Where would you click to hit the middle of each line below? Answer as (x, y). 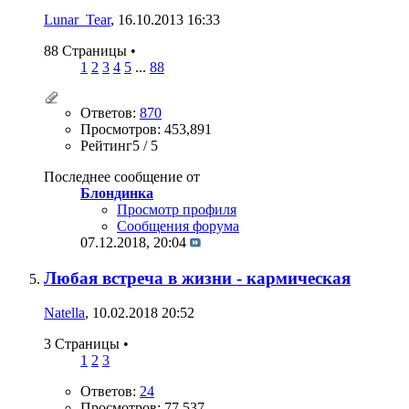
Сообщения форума (178, 225)
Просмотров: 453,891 (146, 129)
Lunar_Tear (77, 19)
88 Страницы (87, 50)
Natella (64, 313)
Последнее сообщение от (122, 176)
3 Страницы (84, 344)
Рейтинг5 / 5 (119, 145)
